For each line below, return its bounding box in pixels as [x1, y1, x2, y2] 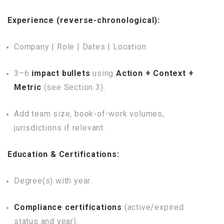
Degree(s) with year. [14, 176, 92, 185]
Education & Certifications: [7, 149, 119, 159]
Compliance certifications [14, 202, 122, 212]
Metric [14, 82, 41, 92]
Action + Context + [116, 68, 194, 78]
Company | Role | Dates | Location [14, 42, 146, 51]
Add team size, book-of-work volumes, [14, 109, 164, 118]
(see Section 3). [41, 82, 105, 92]
